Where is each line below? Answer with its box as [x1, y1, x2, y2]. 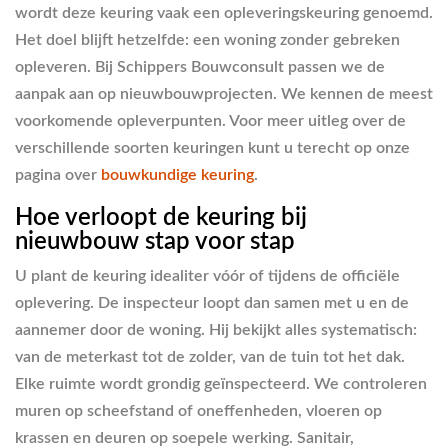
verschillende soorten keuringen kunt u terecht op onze [15, 140, 410, 156]
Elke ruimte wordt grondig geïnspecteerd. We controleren [15, 375, 427, 392]
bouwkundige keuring [101, 167, 254, 183]
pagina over [15, 167, 97, 183]
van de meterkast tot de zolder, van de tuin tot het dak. [15, 348, 405, 365]
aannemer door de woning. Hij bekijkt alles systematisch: [15, 321, 417, 338]
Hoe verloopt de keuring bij [15, 206, 307, 230]
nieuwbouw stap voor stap [15, 230, 295, 254]
